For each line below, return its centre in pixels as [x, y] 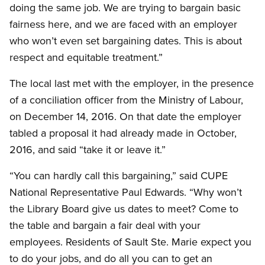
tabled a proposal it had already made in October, [123, 133]
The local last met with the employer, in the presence [132, 83]
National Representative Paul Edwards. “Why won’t [126, 192]
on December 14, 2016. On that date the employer [125, 117]
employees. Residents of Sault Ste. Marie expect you [130, 242]
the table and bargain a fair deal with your [105, 225]
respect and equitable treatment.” [86, 57]
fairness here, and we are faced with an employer [123, 24]
